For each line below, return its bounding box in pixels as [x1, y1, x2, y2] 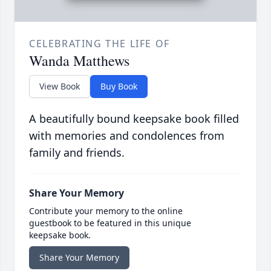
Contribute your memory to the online [29, 205, 183, 217]
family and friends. [29, 145, 125, 160]
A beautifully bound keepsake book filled [29, 111, 239, 126]
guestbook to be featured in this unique [29, 217, 191, 229]
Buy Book [100, 80, 137, 93]
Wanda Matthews [29, 51, 129, 71]
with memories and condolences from [29, 128, 224, 143]
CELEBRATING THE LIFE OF [29, 37, 170, 51]
